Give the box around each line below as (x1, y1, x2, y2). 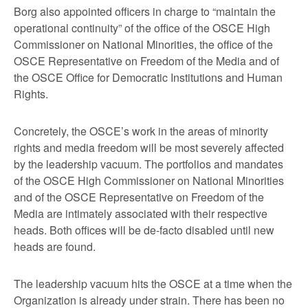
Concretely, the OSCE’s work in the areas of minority (14, 123, 268, 139)
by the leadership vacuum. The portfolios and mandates (14, 156, 283, 172)
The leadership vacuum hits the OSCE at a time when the (14, 276, 292, 291)
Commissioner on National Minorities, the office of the (14, 36, 273, 52)
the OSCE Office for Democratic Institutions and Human (14, 69, 283, 85)
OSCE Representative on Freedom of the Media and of (14, 53, 279, 69)
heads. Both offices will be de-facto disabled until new (14, 222, 274, 238)
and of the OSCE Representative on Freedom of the (14, 189, 264, 205)
